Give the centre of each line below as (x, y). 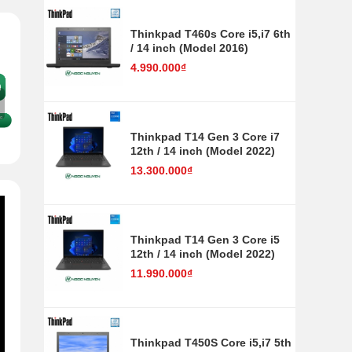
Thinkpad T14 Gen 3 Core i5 (205, 240)
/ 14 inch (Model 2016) (189, 48)
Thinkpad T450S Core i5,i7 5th (211, 343)
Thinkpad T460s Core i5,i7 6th (211, 34)
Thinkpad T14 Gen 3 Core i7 (205, 137)
